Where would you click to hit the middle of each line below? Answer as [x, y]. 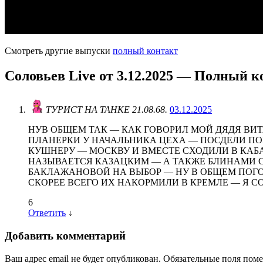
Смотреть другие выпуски [59, 50]
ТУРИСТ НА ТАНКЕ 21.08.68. [108, 110]
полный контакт [145, 50]
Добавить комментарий [65, 236]
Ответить [47, 213]
